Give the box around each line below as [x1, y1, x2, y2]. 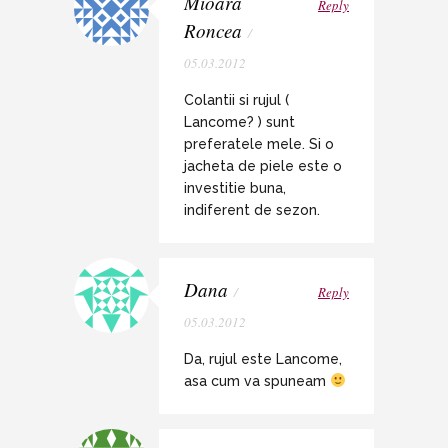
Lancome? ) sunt [184, 113, 295, 130]
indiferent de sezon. [184, 201, 320, 218]
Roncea [184, 17, 242, 43]
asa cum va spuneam [184, 372, 330, 389]
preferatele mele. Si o [184, 135, 334, 152]
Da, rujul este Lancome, [184, 350, 342, 367]
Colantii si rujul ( [184, 91, 289, 108]
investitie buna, [184, 179, 286, 196]
